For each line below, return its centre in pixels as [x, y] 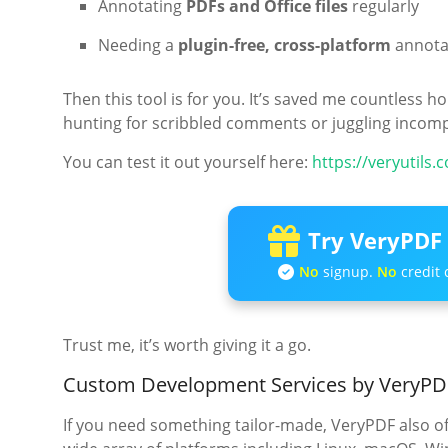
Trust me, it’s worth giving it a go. [187, 345]
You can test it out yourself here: [187, 162]
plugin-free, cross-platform [284, 45]
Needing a [138, 45]
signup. [347, 272]
